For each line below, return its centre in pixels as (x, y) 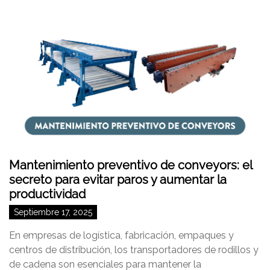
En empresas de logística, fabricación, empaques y (121, 235)
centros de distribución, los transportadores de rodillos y (134, 250)
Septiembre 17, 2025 (53, 212)
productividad (47, 194)
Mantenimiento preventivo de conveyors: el (130, 165)
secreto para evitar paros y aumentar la (118, 180)
